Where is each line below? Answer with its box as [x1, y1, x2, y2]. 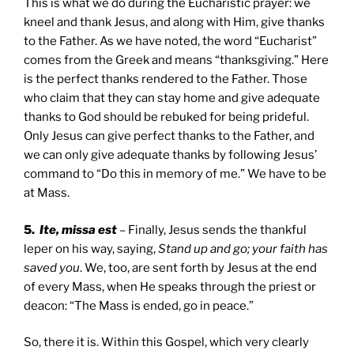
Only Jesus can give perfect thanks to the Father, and [24, 129, 314, 144]
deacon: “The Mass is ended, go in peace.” [24, 298, 254, 313]
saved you [24, 260, 80, 275]
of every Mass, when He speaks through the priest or [24, 279, 316, 294]
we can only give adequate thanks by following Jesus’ [24, 148, 317, 163]
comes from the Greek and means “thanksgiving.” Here [24, 53, 329, 68]
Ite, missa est [40, 222, 117, 237]
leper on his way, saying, [24, 241, 158, 256]
